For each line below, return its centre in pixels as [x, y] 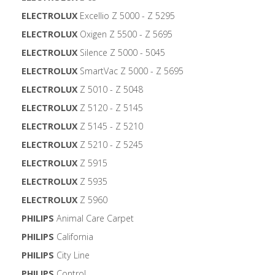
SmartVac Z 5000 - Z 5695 [130, 71]
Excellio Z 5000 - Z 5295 [126, 16]
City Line [72, 255]
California [74, 237]
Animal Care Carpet [94, 219]
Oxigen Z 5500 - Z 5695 [125, 34]
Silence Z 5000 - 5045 [121, 53]
